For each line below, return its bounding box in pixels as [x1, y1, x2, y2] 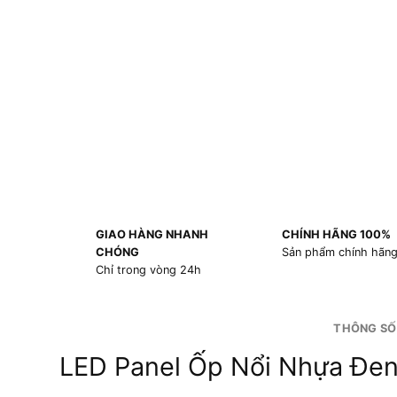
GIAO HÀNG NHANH [95, 228, 208, 242]
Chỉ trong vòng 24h [95, 263, 201, 277]
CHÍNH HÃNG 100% [281, 228, 391, 242]
